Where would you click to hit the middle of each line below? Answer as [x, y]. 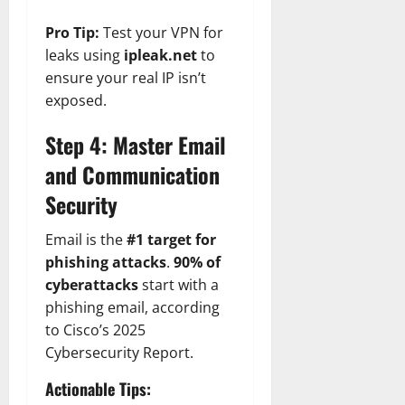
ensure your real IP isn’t [126, 77]
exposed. [76, 100]
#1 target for [171, 239]
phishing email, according [132, 307]
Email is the [86, 239]
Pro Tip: [72, 32]
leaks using [85, 55]
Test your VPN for [161, 32]
